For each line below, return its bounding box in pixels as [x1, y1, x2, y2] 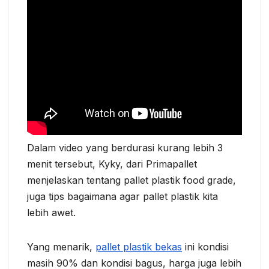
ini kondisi [182, 241, 229, 253]
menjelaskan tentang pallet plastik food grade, [27, 174, 236, 187]
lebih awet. [27, 207, 76, 219]
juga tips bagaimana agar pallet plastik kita [27, 190, 218, 203]
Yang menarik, [27, 241, 95, 253]
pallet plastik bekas [95, 241, 182, 253]
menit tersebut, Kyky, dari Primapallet [27, 158, 197, 171]
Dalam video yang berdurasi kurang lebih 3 [27, 142, 223, 154]
